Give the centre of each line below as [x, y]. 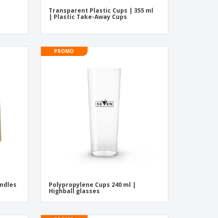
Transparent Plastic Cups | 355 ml [101, 10]
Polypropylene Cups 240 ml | [92, 185]
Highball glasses [74, 191]
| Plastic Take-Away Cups [88, 17]
